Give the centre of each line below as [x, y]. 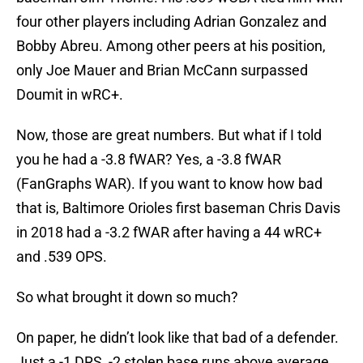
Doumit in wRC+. [70, 95]
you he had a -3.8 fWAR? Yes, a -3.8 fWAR [149, 160]
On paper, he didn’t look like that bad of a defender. [177, 338]
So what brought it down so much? [127, 297]
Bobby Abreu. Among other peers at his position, [171, 46]
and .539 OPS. [62, 257]
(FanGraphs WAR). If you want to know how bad [169, 184]
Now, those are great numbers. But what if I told [169, 135]
